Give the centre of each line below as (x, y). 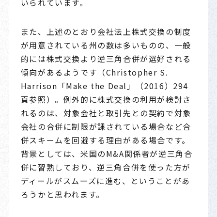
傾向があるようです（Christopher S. (94, 72)
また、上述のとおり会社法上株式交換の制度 (106, 31)
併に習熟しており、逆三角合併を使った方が (106, 167)
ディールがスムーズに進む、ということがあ (105, 180)
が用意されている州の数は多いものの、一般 (106, 45)
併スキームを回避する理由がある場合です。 (105, 140)
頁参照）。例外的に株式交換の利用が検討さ (106, 99)
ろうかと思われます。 (62, 194)
